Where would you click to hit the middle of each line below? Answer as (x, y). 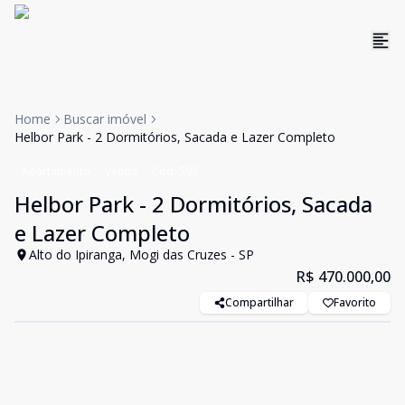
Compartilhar (259, 302)
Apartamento (56, 171)
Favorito (355, 302)
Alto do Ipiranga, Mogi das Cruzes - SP (141, 254)
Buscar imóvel (105, 119)
